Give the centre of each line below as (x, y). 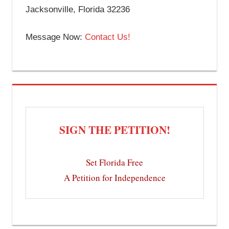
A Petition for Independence (114, 178)
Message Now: (55, 37)
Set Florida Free (114, 163)
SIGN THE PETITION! (114, 130)
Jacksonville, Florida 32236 (77, 9)
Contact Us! (107, 37)
